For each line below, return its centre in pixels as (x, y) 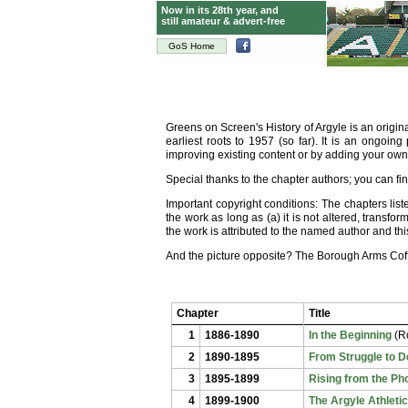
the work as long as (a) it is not (244, 218)
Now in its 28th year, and (220, 10)
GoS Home (192, 46)
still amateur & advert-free (223, 21)
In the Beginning (350, 335)
